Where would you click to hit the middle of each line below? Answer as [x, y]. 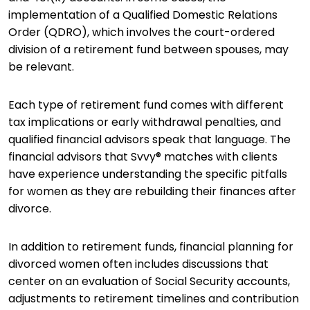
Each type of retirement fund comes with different [146, 105]
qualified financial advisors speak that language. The [149, 139]
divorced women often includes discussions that [138, 264]
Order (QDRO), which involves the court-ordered [142, 32]
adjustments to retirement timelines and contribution [154, 299]
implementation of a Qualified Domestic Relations [143, 15]
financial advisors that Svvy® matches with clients [143, 157]
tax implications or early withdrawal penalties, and [145, 122]
